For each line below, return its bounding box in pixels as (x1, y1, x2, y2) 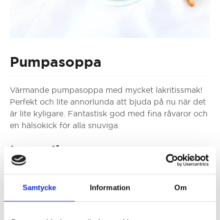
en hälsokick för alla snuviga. (10, 120, 120, 130)
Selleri (62, 196, 85, 206)
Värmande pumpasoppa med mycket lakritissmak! (10, 84, 202, 95)
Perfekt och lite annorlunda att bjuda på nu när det (10, 96, 206, 107)
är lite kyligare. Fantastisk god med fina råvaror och (10, 108, 208, 118)
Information (89, 183, 131, 192)
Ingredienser (10, 141, 97, 160)
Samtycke (22, 183, 56, 192)
